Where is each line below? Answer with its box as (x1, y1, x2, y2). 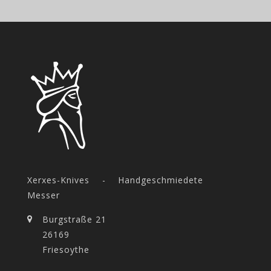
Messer (27, 189, 60, 201)
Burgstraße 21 (42, 214, 106, 225)
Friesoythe (42, 244, 90, 255)
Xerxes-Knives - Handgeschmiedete (27, 174, 203, 186)
